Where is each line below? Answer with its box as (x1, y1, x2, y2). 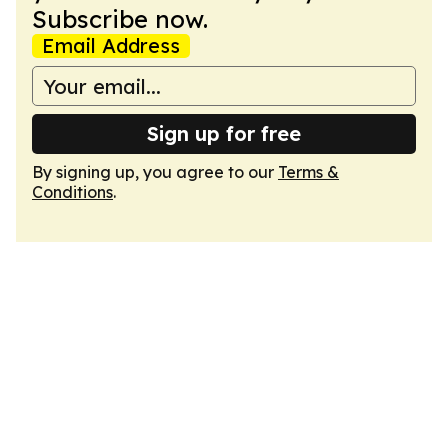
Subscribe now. (32, 4, 208, 34)
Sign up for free (147, 121, 301, 146)
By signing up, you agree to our (32, 162, 278, 182)
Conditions (32, 182, 113, 202)
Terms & (278, 162, 339, 182)
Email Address (42, 33, 180, 58)
